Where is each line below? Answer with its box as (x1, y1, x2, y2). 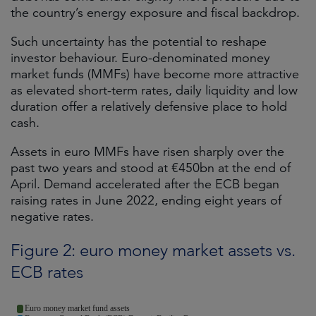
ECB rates (11, 262, 83, 282)
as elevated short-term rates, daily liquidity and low (11, 83, 298, 98)
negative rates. (11, 209, 94, 224)
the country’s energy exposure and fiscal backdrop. (11, 5, 300, 20)
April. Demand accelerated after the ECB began (11, 176, 279, 192)
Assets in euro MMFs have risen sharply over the (11, 144, 284, 159)
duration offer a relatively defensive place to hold (11, 99, 287, 114)
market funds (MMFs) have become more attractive (11, 66, 299, 82)
